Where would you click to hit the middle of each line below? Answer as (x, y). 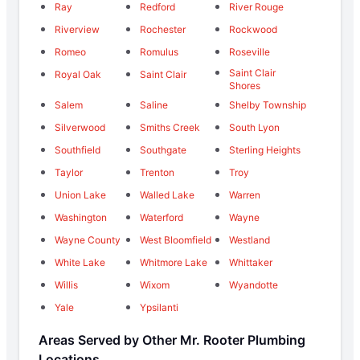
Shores (244, 85)
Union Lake (80, 194)
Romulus (159, 51)
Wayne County (88, 239)
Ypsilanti (159, 307)
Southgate (163, 149)
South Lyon (254, 127)
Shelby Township (267, 104)
